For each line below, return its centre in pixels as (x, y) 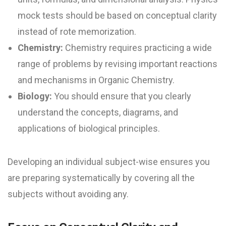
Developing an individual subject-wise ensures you (109, 162)
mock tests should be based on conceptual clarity (117, 16)
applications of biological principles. (89, 129)
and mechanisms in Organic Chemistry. (96, 80)
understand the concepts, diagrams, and (98, 112)
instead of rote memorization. (77, 32)
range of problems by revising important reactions (118, 64)
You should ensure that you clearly (122, 96)
